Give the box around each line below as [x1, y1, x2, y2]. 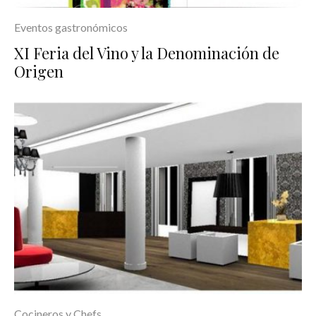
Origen [14, 61, 63, 83]
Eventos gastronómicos [14, 20, 128, 35]
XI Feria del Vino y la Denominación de [14, 42, 279, 64]
